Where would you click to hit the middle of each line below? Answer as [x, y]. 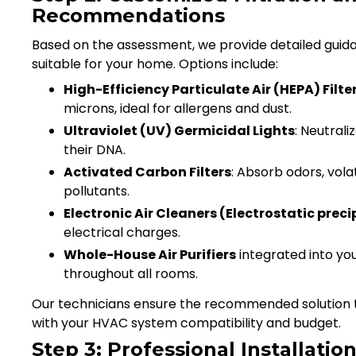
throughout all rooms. [131, 273]
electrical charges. [122, 232]
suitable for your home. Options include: [155, 64]
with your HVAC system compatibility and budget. [186, 323]
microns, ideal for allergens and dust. [178, 108]
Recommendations [128, 15]
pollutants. [97, 191]
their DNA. [95, 149]
